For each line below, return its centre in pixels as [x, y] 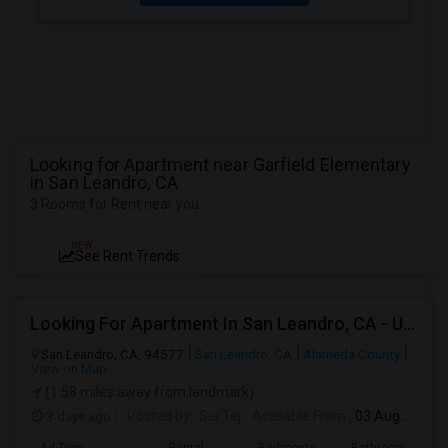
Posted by [158, 416]
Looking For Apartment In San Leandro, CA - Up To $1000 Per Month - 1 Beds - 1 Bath [409, 323]
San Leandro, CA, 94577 [112, 354]
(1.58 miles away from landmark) [148, 392]
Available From [299, 416]
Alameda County [351, 354]
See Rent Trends [127, 256]
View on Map [69, 368]
